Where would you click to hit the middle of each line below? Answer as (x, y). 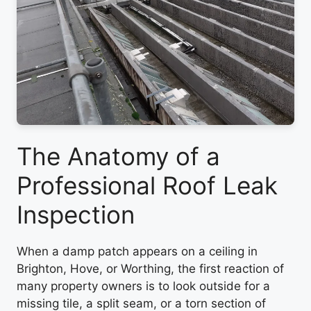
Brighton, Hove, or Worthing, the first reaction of (150, 269)
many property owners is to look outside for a (143, 286)
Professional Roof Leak (147, 185)
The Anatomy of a (118, 156)
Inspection (76, 215)
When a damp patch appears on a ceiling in (137, 251)
